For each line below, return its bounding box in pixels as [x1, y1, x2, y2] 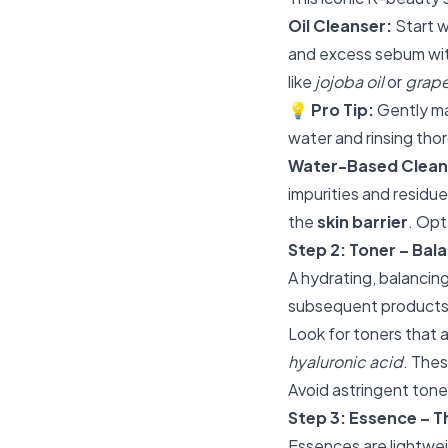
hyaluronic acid [288, 351, 403, 372]
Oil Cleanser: [288, 15, 392, 36]
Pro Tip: [311, 99, 374, 120]
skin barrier [317, 211, 408, 232]
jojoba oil [315, 71, 384, 92]
